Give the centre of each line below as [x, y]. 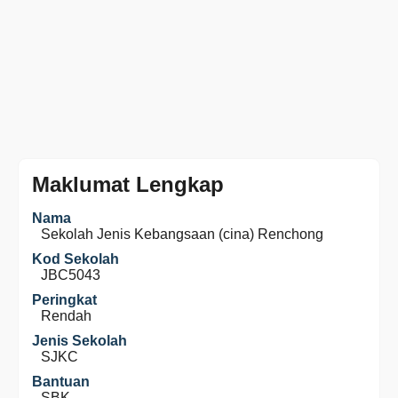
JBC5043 [71, 275]
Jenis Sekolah [80, 341]
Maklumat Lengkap [128, 184]
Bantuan [61, 382]
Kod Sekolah [76, 259]
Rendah [66, 316]
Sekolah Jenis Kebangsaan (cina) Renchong [182, 234]
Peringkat [64, 300]
